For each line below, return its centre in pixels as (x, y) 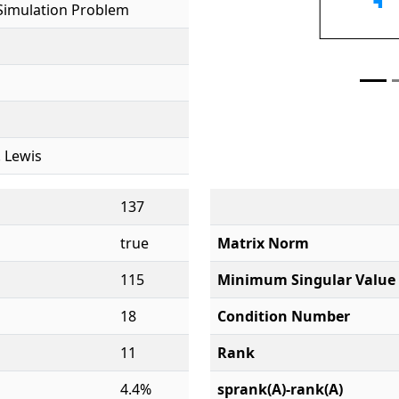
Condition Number (284, 316)
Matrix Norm (263, 243)
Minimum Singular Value (306, 280)
